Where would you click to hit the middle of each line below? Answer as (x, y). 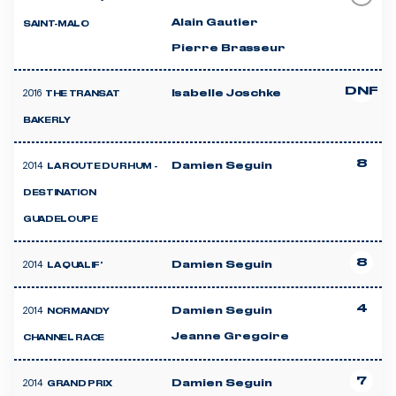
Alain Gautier (215, 23)
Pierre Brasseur (228, 48)
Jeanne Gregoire (230, 336)
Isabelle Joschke (226, 93)
